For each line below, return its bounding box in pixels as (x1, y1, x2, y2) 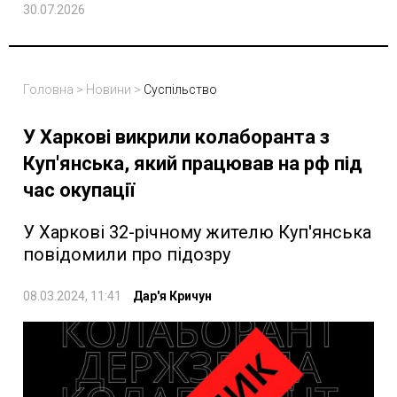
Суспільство (144, 82, 217, 97)
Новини (86, 82, 131, 97)
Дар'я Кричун (133, 289, 212, 304)
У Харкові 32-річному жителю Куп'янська (23, 222, 371, 244)
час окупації (23, 179, 135, 202)
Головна (23, 82, 74, 97)
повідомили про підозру (23, 244, 230, 266)
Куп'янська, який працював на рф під (23, 152, 362, 175)
